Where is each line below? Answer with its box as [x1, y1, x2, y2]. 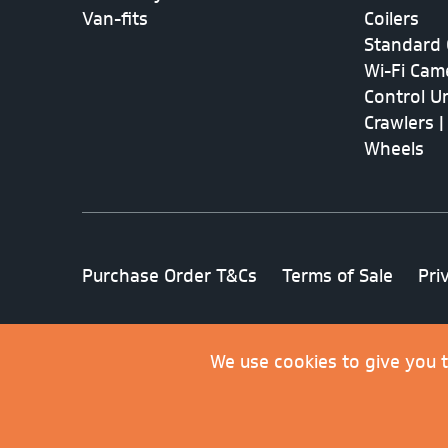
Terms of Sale [282, 262, 393, 289]
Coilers [364, 5, 419, 32]
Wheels [364, 135, 424, 162]
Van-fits [82, 5, 148, 32]
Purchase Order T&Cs [82, 262, 257, 289]
